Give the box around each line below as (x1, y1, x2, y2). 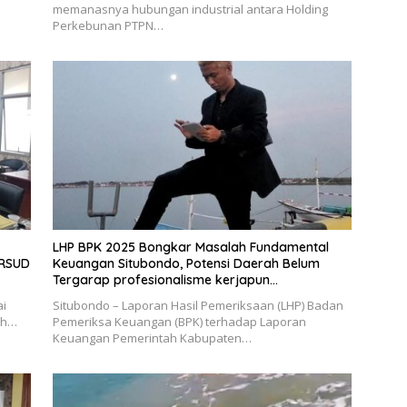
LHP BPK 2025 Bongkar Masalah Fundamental (52, 238, 329, 255)
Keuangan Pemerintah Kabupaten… (52, 329, 252, 346)
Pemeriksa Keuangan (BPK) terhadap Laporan (52, 313, 306, 330)
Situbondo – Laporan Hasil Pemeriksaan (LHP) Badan (52, 296, 343, 313)
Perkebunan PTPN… (52, 17, 164, 35)
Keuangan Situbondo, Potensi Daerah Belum (52, 254, 320, 272)
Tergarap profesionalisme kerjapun (52, 271, 270, 288)
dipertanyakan (52, 287, 143, 304)
